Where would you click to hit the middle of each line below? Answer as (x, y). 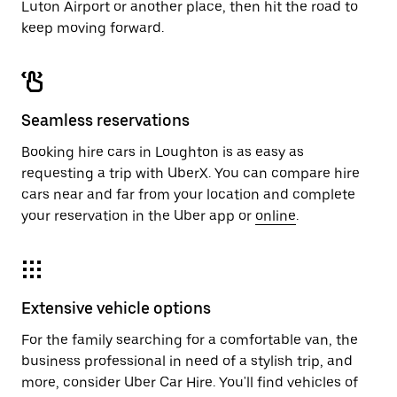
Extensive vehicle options (116, 308)
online (276, 216)
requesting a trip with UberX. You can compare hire (191, 173)
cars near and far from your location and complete (188, 195)
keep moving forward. (93, 28)
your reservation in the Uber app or (138, 216)
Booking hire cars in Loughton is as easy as (163, 152)
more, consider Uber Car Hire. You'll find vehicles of (190, 382)
